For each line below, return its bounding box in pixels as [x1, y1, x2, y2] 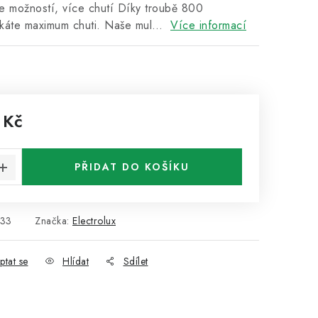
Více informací [170, 17, 246, 33]
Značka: [35, 214, 72, 228]
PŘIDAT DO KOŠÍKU [75, 160, 190, 174]
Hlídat [62, 254, 89, 268]
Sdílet [123, 254, 148, 268]
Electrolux [72, 214, 116, 228]
